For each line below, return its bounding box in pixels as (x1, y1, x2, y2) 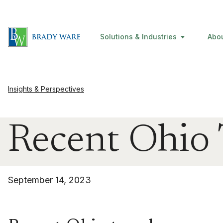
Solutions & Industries (100, 32, 177, 41)
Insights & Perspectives (8, 85, 84, 93)
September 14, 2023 (8, 175, 91, 185)
